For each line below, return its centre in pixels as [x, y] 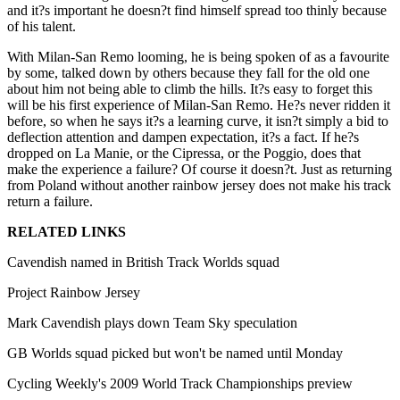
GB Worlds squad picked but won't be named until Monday [175, 353]
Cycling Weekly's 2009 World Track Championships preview [180, 383]
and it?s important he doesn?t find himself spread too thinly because [197, 10]
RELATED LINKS [67, 231]
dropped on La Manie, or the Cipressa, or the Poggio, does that [184, 153]
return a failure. [50, 201]
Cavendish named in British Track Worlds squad [143, 262]
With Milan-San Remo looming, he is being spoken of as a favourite [198, 56]
